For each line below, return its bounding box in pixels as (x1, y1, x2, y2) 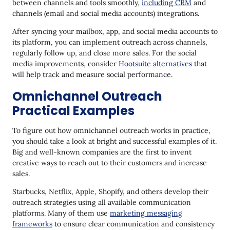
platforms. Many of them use (12, 208, 110, 218)
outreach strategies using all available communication (12, 197, 191, 207)
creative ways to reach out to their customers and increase (12, 158, 207, 167)
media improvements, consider (12, 59, 119, 68)
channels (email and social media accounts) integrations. (12, 8, 199, 18)
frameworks (12, 219, 52, 228)
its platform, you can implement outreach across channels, (12, 37, 207, 47)
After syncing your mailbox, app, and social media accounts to (12, 26, 218, 36)
